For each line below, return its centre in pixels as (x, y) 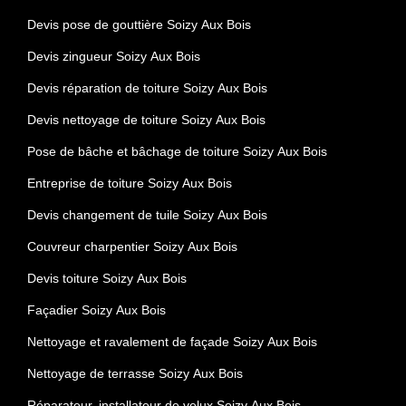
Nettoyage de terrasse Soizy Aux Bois (135, 373)
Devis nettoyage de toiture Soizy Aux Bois (146, 119)
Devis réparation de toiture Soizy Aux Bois (147, 87)
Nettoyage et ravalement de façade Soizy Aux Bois (172, 341)
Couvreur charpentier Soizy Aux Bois (132, 246)
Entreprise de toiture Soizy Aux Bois (130, 183)
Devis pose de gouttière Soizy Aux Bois (139, 24)
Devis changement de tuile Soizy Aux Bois (147, 214)
